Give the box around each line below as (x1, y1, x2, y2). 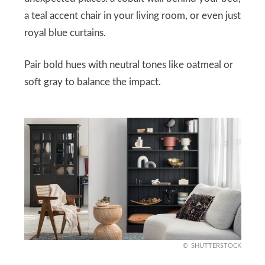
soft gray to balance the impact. (24, 77, 161, 87)
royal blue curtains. (24, 28, 106, 38)
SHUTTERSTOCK (190, 242, 241, 249)
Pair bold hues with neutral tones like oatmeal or (24, 60, 233, 70)
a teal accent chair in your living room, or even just (24, 11, 241, 21)
